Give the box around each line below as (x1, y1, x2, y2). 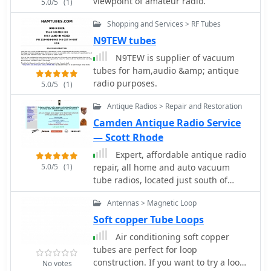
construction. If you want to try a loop (93, 256, 245, 268)
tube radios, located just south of (93, 174, 227, 186)
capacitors (93, 2, 135, 13)
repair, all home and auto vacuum (93, 162, 230, 173)
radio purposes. (93, 77, 157, 89)
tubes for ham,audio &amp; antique (93, 65, 239, 76)
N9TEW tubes (93, 34, 156, 47)
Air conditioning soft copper (113, 231, 229, 243)
